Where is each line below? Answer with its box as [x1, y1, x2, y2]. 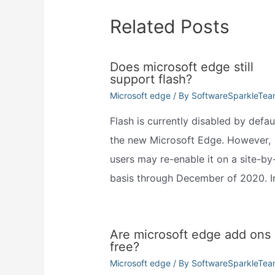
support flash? [109, 71, 192, 87]
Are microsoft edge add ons [109, 227, 271, 242]
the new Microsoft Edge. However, [109, 133, 271, 146]
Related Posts [109, 15, 230, 37]
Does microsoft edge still [109, 59, 254, 74]
